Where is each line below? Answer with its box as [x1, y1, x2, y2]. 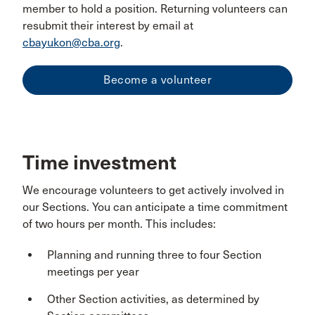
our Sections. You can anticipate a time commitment [22, 200, 288, 214]
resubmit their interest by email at [22, 18, 193, 32]
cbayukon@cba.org [22, 35, 120, 49]
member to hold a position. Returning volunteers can [22, 1, 288, 15]
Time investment [22, 150, 176, 175]
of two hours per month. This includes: [22, 217, 219, 231]
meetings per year [47, 264, 142, 278]
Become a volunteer [103, 72, 212, 86]
